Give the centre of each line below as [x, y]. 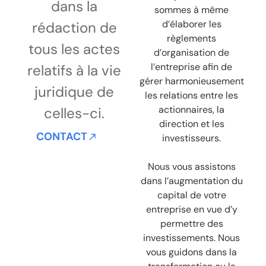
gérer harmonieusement [191, 81]
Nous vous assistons [191, 167]
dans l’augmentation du [191, 181]
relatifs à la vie [75, 71]
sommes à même [192, 10]
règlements [192, 39]
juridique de [75, 92]
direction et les [191, 124]
